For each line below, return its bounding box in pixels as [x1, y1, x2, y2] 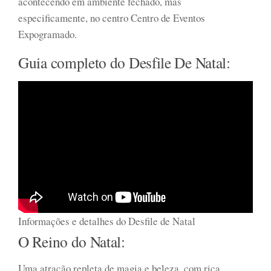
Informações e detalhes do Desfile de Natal [18, 214, 195, 228]
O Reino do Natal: [18, 230, 125, 252]
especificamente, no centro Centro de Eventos [18, 10, 205, 25]
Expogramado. [18, 27, 77, 41]
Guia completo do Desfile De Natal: [18, 51, 230, 73]
